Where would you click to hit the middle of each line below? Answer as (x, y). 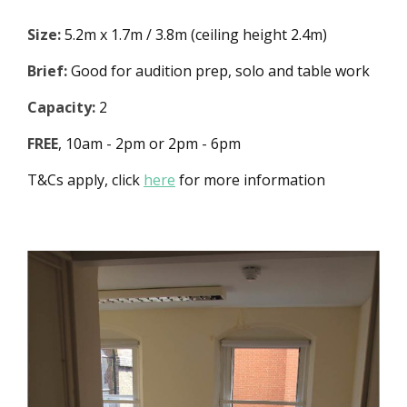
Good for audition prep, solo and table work (218, 70)
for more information (250, 179)
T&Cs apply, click (85, 179)
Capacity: (61, 107)
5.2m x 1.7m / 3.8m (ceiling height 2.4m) (194, 34)
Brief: (47, 70)
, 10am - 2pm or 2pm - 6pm (149, 143)
